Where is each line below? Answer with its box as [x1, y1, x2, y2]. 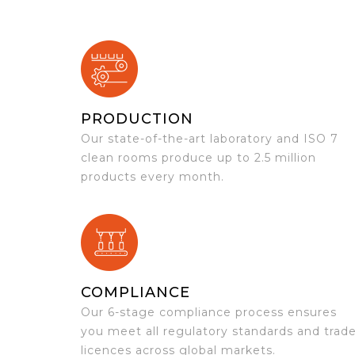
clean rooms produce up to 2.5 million [81, 151, 316, 165]
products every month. [81, 170, 224, 184]
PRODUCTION [81, 110, 193, 128]
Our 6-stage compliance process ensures [81, 305, 337, 319]
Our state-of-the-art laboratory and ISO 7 [81, 132, 338, 146]
